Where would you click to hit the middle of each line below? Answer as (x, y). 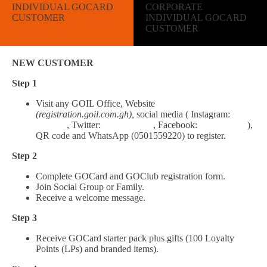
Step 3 (24, 218)
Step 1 (24, 83)
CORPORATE (174, 7)
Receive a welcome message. (91, 198)
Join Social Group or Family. (90, 187)
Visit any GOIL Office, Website (95, 103)
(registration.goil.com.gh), (86, 114)
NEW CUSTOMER (53, 63)
